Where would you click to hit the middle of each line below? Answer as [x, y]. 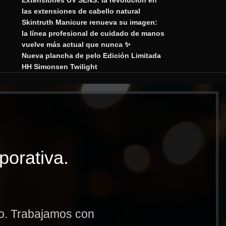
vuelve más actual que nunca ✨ [76, 45]
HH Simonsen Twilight [59, 67]
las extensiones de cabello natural [81, 11]
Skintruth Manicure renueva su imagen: [89, 22]
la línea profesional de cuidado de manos [93, 34]
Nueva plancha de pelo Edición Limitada [91, 56]
